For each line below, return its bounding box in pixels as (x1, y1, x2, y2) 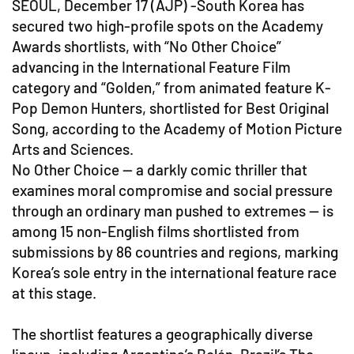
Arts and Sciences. (12, 139, 134, 158)
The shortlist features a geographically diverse (12, 324, 313, 343)
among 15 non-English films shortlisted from (12, 221, 299, 240)
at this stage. (12, 283, 100, 302)
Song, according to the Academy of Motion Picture (12, 119, 342, 137)
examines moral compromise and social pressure (12, 180, 333, 199)
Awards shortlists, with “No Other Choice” (12, 36, 281, 55)
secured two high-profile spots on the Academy (12, 16, 323, 35)
